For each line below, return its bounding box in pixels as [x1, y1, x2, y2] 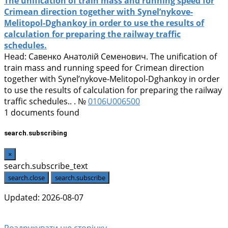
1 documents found [4, 106, 79, 118]
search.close [8, 173, 45, 183]
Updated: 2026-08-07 [4, 192, 83, 204]
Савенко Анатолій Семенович [28, 50, 146, 62]
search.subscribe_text [4, 160, 88, 172]
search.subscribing [4, 129, 67, 137]
